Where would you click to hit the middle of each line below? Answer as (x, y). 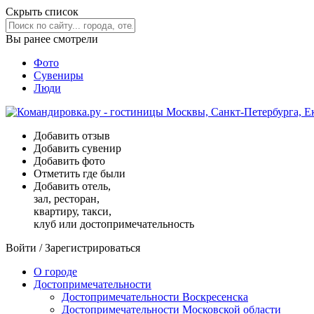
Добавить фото (69, 161)
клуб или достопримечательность (114, 224)
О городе (55, 272)
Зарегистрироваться (93, 248)
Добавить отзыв (72, 136)
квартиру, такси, (73, 211)
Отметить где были (80, 173)
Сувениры (59, 75)
